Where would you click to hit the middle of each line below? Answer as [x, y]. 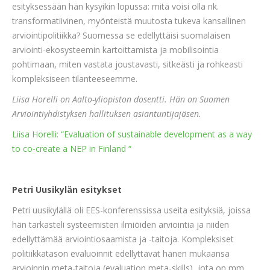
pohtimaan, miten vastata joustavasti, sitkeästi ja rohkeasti [127, 64]
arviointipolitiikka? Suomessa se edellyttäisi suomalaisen [121, 35]
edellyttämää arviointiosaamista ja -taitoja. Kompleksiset [123, 239]
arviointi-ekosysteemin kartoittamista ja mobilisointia [115, 50]
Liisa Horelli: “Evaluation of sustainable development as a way [132, 134]
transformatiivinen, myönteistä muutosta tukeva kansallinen [129, 21]
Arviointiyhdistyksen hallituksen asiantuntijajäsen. [107, 114]
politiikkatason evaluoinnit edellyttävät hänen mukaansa [121, 253]
